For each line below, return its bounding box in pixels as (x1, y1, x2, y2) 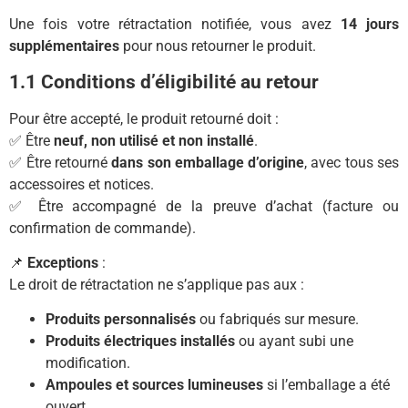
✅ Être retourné (9, 153, 112, 171)
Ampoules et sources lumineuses (46, 376, 263, 394)
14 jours (340, 15, 399, 34)
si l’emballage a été (263, 376, 390, 394)
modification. (46, 354, 130, 372)
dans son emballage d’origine (111, 153, 305, 171)
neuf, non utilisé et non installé (54, 131, 254, 149)
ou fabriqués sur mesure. (196, 311, 359, 329)
